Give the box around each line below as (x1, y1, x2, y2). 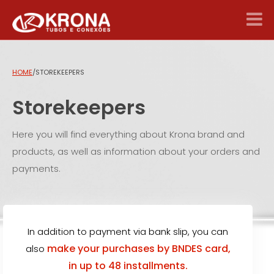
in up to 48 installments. (68, 259, 188, 273)
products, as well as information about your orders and (12, 145, 260, 158)
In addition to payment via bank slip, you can (28, 225, 228, 238)
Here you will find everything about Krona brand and (12, 128, 245, 141)
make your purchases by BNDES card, (46, 242, 231, 256)
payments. (12, 162, 61, 175)
